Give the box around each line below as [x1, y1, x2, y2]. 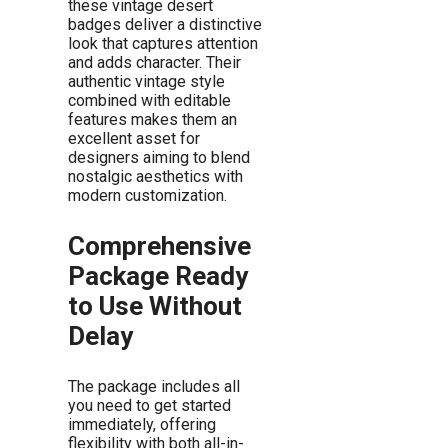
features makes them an [68, 109, 237, 129]
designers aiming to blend [68, 147, 250, 167]
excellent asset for [68, 128, 200, 148]
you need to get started [68, 395, 231, 415]
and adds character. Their [68, 52, 241, 72]
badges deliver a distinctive [68, 14, 262, 34]
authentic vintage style [68, 71, 225, 91]
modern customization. [68, 185, 227, 205]
